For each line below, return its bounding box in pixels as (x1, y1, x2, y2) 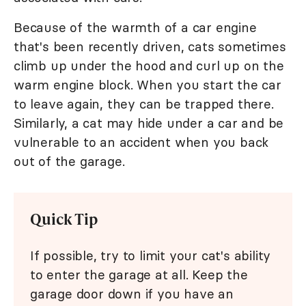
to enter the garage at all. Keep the (30, 266, 248, 283)
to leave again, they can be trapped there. (14, 96, 274, 113)
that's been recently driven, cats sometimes (14, 38, 286, 55)
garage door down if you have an (30, 286, 234, 303)
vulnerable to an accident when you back (14, 134, 269, 151)
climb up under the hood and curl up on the (14, 57, 284, 74)
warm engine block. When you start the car (14, 76, 281, 94)
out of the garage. (14, 153, 125, 170)
